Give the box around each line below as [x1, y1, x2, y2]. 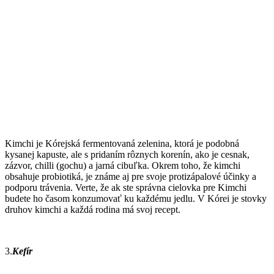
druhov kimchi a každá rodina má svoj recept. [5, 204, 180, 215]
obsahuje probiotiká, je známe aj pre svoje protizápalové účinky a [5, 171, 256, 182]
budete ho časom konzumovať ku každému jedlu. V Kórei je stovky [5, 193, 267, 204]
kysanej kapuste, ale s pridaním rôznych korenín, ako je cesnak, [5, 149, 250, 160]
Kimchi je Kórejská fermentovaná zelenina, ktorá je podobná [5, 138, 239, 149]
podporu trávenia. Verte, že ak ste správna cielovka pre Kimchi [5, 182, 246, 193]
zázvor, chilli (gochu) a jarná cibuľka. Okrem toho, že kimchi [5, 160, 240, 171]
